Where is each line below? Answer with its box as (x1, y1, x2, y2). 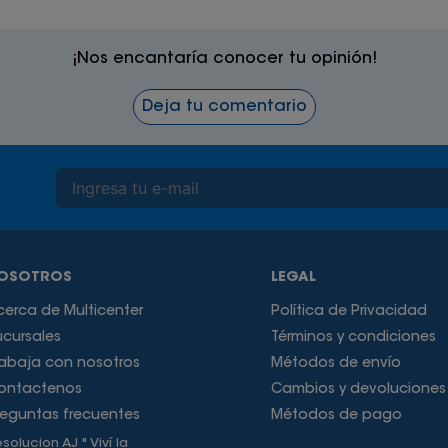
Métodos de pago (270, 409, 402, 423)
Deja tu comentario (141, 99, 307, 115)
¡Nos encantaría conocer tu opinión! (71, 51, 377, 67)
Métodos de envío (270, 357, 401, 371)
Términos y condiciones (270, 331, 436, 345)
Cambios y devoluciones (270, 383, 446, 397)
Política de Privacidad (270, 305, 427, 319)
